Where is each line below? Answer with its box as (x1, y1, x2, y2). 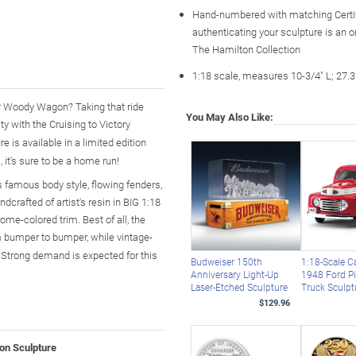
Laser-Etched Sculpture (190, 281, 288, 294)
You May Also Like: (186, 109, 273, 124)
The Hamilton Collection (192, 41, 300, 56)
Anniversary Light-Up (190, 268, 279, 281)
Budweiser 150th (190, 255, 262, 269)
